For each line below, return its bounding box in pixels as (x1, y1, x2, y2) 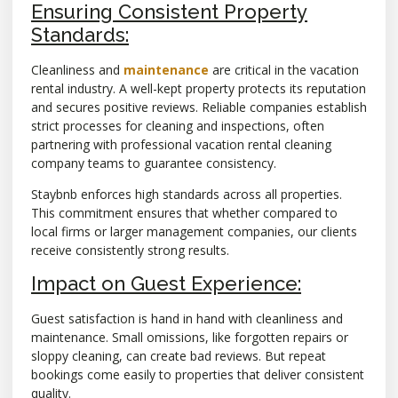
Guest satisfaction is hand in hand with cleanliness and (31, 310, 343, 328)
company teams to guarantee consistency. (31, 154, 276, 171)
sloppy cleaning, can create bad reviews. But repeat (31, 347, 326, 365)
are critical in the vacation (209, 60, 359, 78)
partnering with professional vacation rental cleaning (31, 135, 331, 153)
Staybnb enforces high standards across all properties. (31, 186, 342, 203)
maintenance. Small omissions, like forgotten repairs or (31, 329, 348, 346)
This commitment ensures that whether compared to (31, 204, 338, 222)
